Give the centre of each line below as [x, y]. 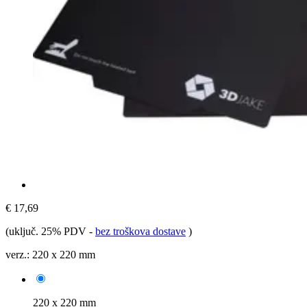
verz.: [17, 254]
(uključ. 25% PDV [47, 231]
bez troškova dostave [140, 231]
